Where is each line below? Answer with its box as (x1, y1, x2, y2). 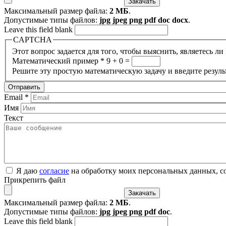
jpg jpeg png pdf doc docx (99, 15, 188, 24)
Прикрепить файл (4, 176, 66, 185)
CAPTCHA (13, 35, 52, 44)
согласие (39, 166, 69, 176)
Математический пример (12, 56, 100, 66)
